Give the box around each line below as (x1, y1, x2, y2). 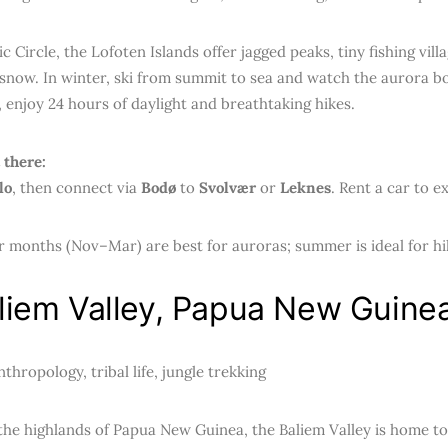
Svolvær (199, 178, 256, 197)
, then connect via (12, 178, 141, 197)
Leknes (280, 178, 331, 197)
